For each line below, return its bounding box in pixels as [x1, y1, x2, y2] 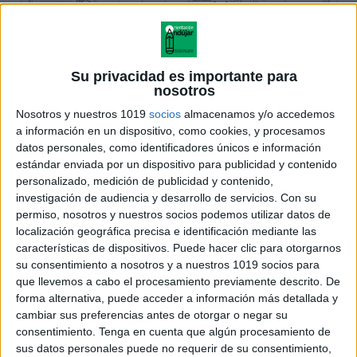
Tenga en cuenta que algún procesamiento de [99, 324, 331, 338]
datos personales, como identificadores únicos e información [16, 140, 321, 154]
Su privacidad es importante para [71, 68, 298, 84]
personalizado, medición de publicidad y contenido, [16, 174, 273, 187]
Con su [280, 190, 316, 204]
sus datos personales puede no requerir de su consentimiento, [16, 341, 331, 355]
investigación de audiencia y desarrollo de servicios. [16, 190, 277, 204]
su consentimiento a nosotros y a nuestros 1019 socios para [16, 257, 320, 271]
